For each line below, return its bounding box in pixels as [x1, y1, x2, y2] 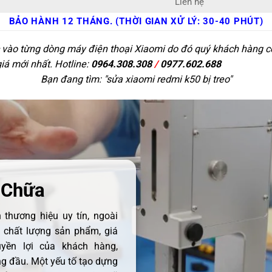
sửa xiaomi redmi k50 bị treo [106, 73, 229, 85]
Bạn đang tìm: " [40, 73, 106, 85]
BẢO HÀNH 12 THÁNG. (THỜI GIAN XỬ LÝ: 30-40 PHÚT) [8, 16, 263, 27]
